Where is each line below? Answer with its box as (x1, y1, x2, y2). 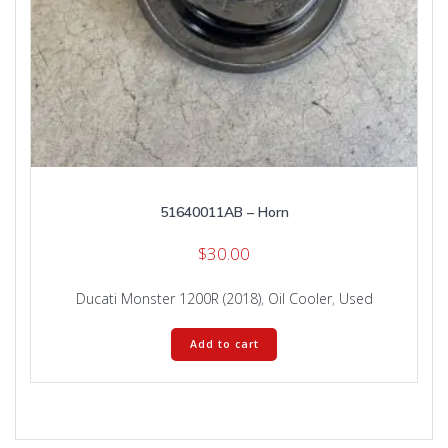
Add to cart (189, 336, 259, 351)
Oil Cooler (267, 288, 332, 308)
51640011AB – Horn (159, 202, 289, 221)
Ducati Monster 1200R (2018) (75, 288, 261, 308)
